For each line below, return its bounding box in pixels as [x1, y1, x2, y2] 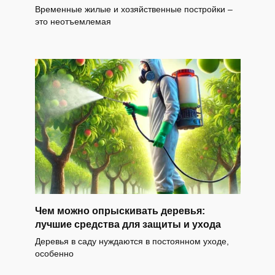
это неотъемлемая [34, 16, 111, 26]
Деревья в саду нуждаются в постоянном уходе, [34, 236, 229, 246]
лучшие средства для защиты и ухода [34, 219, 221, 230]
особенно [34, 248, 74, 258]
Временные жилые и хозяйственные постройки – [34, 4, 233, 14]
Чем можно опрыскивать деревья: [34, 205, 205, 216]
